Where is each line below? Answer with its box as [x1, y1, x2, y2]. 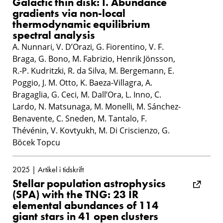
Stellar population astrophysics [12, 176, 166, 191]
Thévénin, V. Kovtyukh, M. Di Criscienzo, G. [12, 124, 170, 136]
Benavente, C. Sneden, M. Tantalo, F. [12, 112, 147, 124]
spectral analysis [12, 27, 95, 42]
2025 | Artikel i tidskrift [12, 164, 84, 175]
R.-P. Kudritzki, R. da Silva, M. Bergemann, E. [12, 65, 174, 76]
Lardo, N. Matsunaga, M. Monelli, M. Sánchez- [12, 101, 181, 112]
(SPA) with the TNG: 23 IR [12, 187, 138, 202]
